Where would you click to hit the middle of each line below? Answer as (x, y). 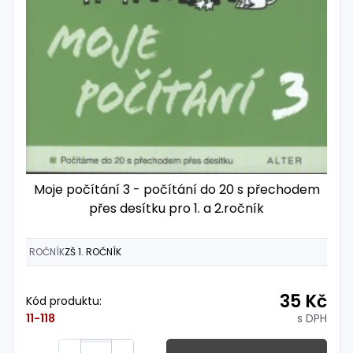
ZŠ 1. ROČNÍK (93, 252)
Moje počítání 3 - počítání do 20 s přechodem (176, 189)
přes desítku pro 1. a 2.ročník (176, 208)
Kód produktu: (64, 301)
